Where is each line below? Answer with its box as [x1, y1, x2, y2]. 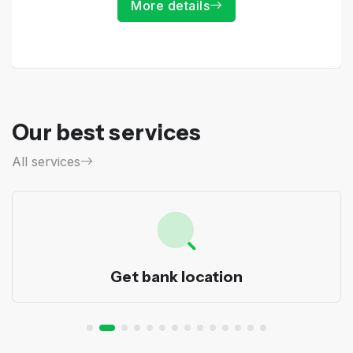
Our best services [12, 118, 201, 146]
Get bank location [110, 267, 243, 287]
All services [12, 153, 80, 169]
